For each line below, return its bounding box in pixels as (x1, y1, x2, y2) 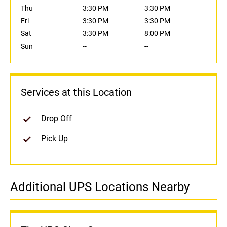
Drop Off (41, 113, 72, 124)
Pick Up (41, 134, 68, 144)
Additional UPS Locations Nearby (10, 180, 190, 195)
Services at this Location (21, 86, 132, 99)
